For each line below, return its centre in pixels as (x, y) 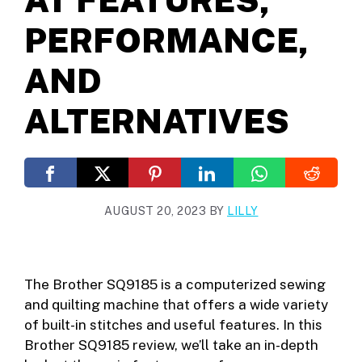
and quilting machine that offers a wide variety (176, 305)
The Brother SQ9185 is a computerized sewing (175, 285)
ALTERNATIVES (157, 121)
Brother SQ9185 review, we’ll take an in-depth (171, 345)
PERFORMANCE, (166, 40)
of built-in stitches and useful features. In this (173, 325)
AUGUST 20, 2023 (155, 211)
